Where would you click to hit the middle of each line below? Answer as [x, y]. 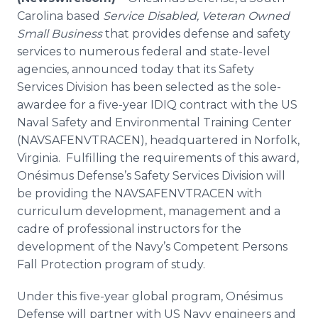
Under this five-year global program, [121, 296]
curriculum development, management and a [149, 211]
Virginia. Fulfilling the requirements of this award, [158, 158]
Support [70, 59]
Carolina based [60, 16]
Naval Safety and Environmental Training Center [154, 122]
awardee [42, 105]
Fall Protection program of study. [117, 264]
